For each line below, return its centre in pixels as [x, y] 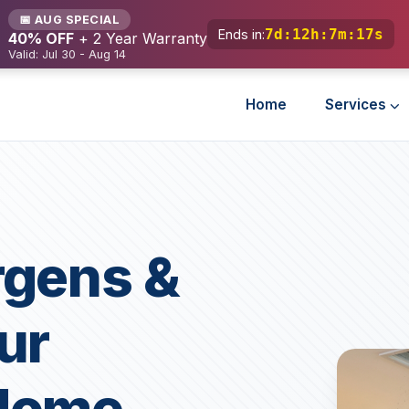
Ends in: [241, 34]
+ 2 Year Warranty [140, 38]
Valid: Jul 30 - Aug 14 [67, 54]
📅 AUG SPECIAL [69, 20]
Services [357, 104]
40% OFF [41, 38]
